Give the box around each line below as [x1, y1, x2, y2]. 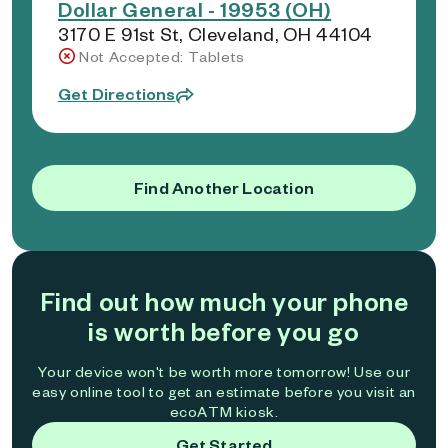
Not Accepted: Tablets [79, 47, 245, 66]
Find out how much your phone [39, 284, 409, 317]
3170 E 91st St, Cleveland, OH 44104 [58, 22, 373, 45]
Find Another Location [134, 177, 314, 198]
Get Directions [58, 83, 176, 104]
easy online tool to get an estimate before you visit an [32, 382, 417, 401]
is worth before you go [88, 314, 360, 347]
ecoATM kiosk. [169, 402, 279, 421]
